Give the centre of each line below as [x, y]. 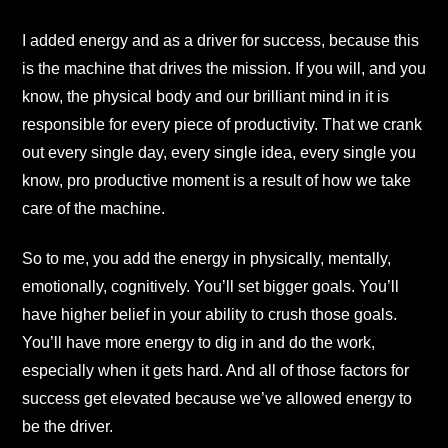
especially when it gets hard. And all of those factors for [215, 370]
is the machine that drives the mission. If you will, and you [224, 68]
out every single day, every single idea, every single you [219, 152]
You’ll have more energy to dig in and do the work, [198, 342]
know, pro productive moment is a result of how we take [216, 180]
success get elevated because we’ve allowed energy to [217, 398]
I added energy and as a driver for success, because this [220, 40]
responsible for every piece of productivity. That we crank [222, 124]
